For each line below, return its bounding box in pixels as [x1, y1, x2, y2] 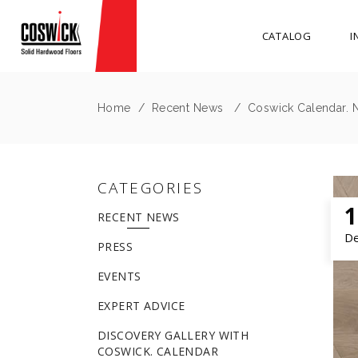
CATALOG [261, 28, 312, 43]
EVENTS [97, 268, 141, 284]
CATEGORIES [97, 177, 204, 198]
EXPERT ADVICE [97, 298, 185, 313]
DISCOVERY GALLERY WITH [97, 328, 249, 343]
